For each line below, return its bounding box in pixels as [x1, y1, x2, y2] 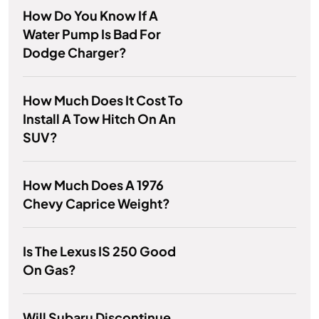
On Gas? [23, 261, 76, 278]
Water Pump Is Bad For [23, 26, 161, 43]
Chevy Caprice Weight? [23, 195, 170, 212]
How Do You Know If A [23, 7, 158, 24]
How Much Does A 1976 [23, 177, 164, 194]
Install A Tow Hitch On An [23, 110, 176, 127]
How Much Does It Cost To [23, 92, 183, 109]
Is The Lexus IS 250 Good [23, 243, 176, 260]
